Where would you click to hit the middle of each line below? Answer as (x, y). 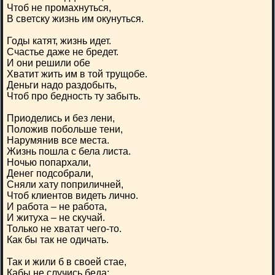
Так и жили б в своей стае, (67, 262)
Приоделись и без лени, (61, 118)
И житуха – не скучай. (56, 218)
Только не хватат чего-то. (64, 229)
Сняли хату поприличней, (65, 184)
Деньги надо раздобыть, (62, 85)
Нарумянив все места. (58, 140)
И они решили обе (48, 63)
